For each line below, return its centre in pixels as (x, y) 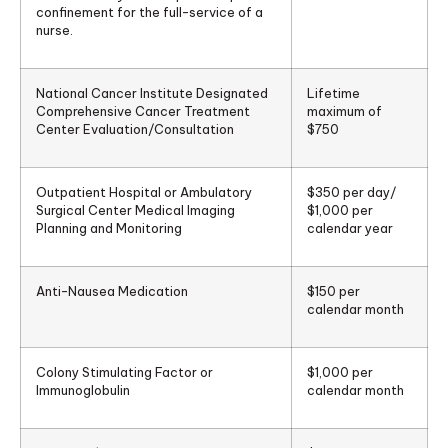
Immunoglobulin (83, 389)
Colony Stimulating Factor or (124, 371)
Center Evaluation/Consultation (135, 128)
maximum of (344, 110)
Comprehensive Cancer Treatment (143, 110)
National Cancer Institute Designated (152, 92)
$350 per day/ (351, 191)
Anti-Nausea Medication (112, 290)
